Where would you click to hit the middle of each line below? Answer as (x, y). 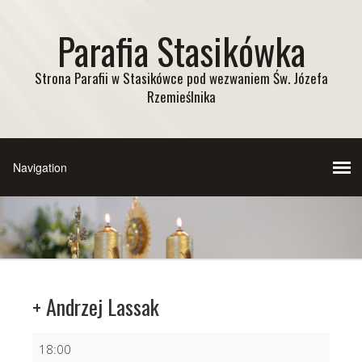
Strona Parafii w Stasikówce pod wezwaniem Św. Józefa (181, 78)
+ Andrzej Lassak (96, 306)
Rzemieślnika (181, 97)
